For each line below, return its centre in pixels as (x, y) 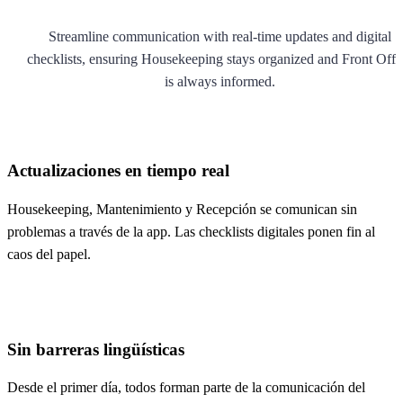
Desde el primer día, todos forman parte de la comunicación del (186, 388)
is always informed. (219, 81)
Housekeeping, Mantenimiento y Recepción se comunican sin (182, 210)
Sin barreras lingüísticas (103, 349)
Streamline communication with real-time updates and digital (219, 36)
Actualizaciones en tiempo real (121, 171)
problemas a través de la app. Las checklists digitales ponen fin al (191, 232)
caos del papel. (51, 255)
